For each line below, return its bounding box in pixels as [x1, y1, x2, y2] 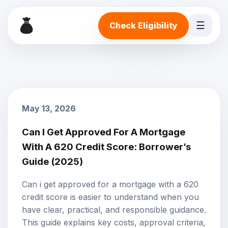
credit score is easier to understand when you [22, 192, 199, 203]
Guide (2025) [22, 155, 83, 167]
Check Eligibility [109, 20, 178, 31]
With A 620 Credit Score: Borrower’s [22, 140, 191, 153]
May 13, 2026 [22, 103, 76, 113]
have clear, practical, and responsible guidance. [22, 205, 206, 215]
